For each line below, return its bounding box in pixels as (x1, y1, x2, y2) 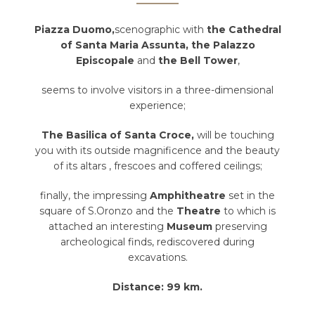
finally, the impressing (40, 189, 150, 202)
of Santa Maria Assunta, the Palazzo (60, 39, 255, 52)
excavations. (127, 251, 188, 264)
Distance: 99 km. (112, 281, 202, 294)
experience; (129, 99, 186, 112)
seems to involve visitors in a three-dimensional (41, 84, 274, 97)
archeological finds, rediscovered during (60, 236, 255, 249)
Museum (163, 220, 212, 233)
